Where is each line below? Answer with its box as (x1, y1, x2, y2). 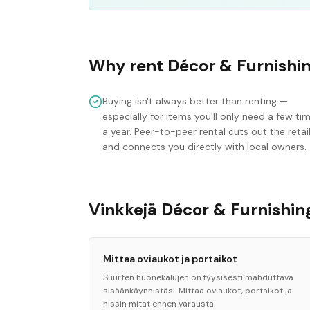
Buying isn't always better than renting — (102, 95, 288, 107)
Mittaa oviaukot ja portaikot (103, 253, 237, 265)
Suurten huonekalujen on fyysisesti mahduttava (103, 272, 293, 283)
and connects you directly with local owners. (102, 140, 307, 153)
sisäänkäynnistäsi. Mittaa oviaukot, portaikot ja (103, 285, 292, 296)
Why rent (89, 55, 167, 76)
